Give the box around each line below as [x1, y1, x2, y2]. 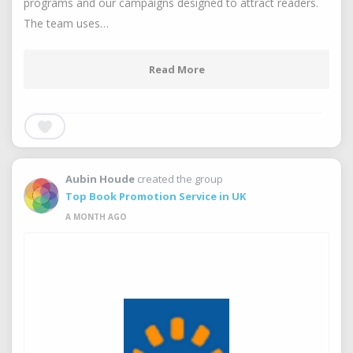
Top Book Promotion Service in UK [65, 189, 246, 203]
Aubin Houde [65, 172, 135, 186]
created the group [135, 172, 225, 186]
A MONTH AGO [65, 211, 127, 222]
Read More [148, 62, 205, 76]
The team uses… [24, 16, 109, 31]
